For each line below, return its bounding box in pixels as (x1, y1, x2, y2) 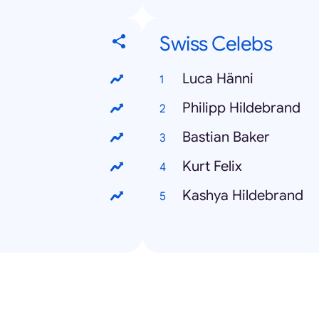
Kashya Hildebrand (182, 187, 303, 205)
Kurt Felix (182, 157, 242, 176)
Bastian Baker (182, 128, 270, 147)
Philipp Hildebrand (182, 99, 300, 117)
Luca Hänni (182, 70, 253, 88)
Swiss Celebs (159, 31, 272, 57)
